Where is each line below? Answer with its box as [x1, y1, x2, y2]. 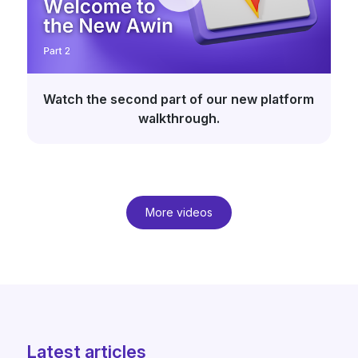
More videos [145, 205, 213, 220]
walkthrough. [137, 110, 220, 127]
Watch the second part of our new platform [43, 91, 315, 108]
